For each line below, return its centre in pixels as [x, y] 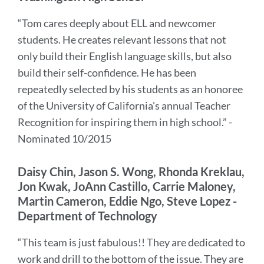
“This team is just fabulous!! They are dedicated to [131, 242]
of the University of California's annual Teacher [124, 105]
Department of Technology [88, 216]
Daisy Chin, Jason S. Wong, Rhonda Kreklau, [131, 171]
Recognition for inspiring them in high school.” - [125, 122]
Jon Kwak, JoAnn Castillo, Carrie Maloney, [127, 186]
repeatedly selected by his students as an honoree [130, 89]
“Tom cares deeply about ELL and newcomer [117, 23]
